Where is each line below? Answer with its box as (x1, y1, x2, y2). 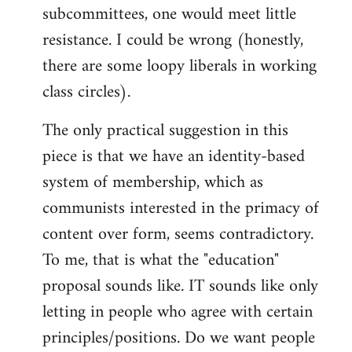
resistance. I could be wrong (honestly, (42, 25, 303, 57)
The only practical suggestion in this (42, 115, 288, 147)
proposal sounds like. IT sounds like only (42, 271, 318, 302)
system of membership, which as (42, 167, 263, 199)
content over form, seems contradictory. (42, 219, 313, 251)
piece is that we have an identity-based (42, 141, 305, 173)
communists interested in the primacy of (42, 193, 319, 225)
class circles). (42, 77, 130, 108)
